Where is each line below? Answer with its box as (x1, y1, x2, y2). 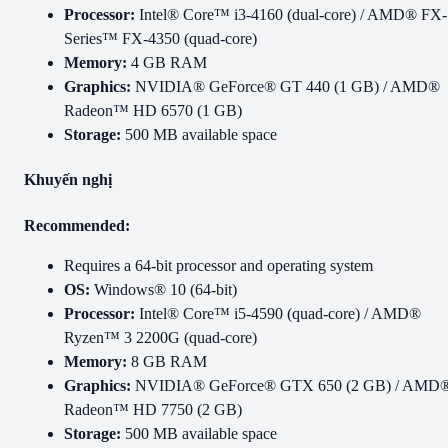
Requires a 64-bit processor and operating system (64, 256, 373, 274)
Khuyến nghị (24, 171, 112, 189)
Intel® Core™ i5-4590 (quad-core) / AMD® (135, 304, 421, 322)
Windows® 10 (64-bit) (90, 280, 237, 298)
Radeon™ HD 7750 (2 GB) (64, 400, 242, 418)
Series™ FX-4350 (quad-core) (64, 30, 257, 48)
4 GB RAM (127, 54, 207, 72)
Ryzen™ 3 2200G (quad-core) (64, 328, 257, 346)
